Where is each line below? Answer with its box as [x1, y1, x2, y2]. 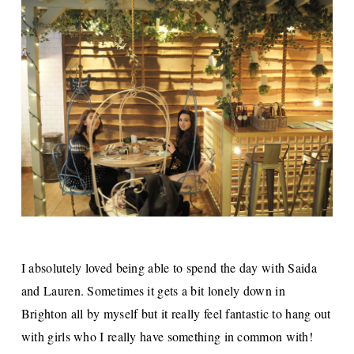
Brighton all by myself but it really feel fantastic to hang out [21, 304, 331, 322]
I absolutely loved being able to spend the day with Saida [21, 258, 317, 276]
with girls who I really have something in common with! [21, 327, 314, 345]
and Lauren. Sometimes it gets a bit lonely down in [21, 281, 285, 299]
